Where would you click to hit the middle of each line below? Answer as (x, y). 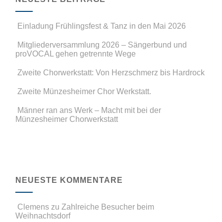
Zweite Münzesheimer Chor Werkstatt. (84, 91)
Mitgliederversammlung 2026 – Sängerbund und (102, 45)
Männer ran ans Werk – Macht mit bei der (89, 110)
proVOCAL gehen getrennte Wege (76, 54)
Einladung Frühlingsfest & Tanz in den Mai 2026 (102, 26)
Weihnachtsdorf (43, 216)
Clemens (33, 207)
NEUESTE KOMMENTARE (69, 180)
